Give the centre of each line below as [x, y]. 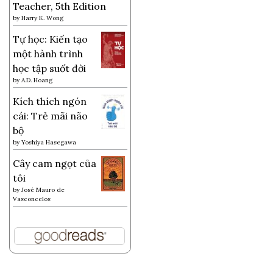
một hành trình [48, 53]
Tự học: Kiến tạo [50, 39]
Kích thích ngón [50, 101]
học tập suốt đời [49, 68]
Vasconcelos [32, 199]
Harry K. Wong [42, 18]
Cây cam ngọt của [55, 163]
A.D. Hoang [37, 80]
